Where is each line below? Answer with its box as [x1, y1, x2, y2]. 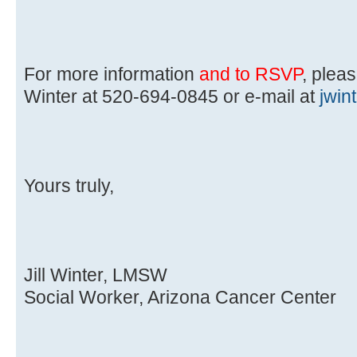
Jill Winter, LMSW [24, 264, 167, 285]
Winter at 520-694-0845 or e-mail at [24, 85, 320, 107]
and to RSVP [199, 63, 302, 84]
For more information [24, 63, 199, 84]
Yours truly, [24, 175, 114, 196]
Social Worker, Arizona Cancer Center [24, 286, 336, 308]
